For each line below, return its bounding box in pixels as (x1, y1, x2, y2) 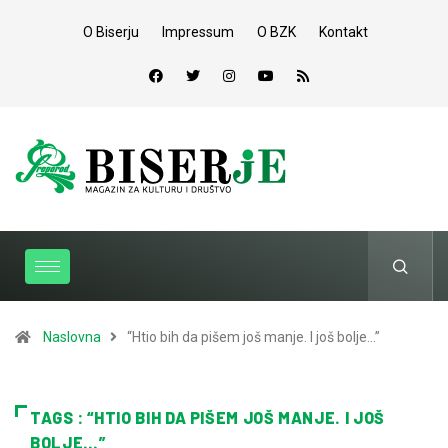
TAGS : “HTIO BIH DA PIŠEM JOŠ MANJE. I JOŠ (30, 408, 385, 427)
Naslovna (43, 329, 101, 345)
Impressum (162, 24, 234, 40)
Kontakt (319, 24, 368, 40)
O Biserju (83, 24, 139, 40)
